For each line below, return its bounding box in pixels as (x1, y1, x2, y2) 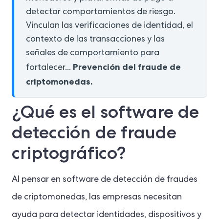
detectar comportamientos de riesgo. (26, 8, 175, 17)
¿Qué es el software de (12, 100, 199, 123)
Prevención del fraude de (73, 61, 181, 72)
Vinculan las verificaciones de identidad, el (26, 22, 193, 30)
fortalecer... (26, 64, 73, 72)
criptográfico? (12, 141, 126, 164)
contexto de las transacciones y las (26, 35, 165, 44)
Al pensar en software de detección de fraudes (12, 175, 197, 184)
